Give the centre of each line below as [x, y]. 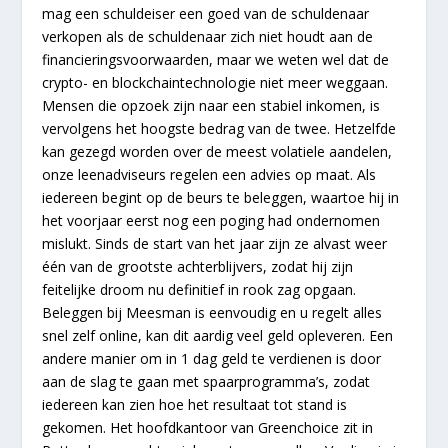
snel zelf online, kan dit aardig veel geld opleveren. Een [218, 335]
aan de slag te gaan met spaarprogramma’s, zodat [206, 381]
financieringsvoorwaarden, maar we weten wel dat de [216, 59]
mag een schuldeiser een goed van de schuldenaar [206, 13]
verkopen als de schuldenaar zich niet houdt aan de [208, 36]
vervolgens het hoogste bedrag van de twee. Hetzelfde [219, 128]
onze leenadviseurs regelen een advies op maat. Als [209, 174]
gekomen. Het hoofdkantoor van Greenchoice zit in [208, 427]
